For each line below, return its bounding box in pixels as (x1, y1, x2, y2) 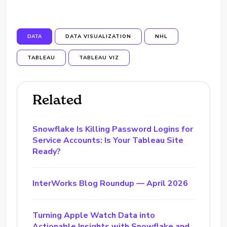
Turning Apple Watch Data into (32, 210, 156, 221)
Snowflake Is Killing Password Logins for (32, 124, 194, 135)
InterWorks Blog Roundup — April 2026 (32, 178, 188, 189)
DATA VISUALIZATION (65, 33, 132, 40)
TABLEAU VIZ (79, 54, 120, 61)
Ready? (32, 146, 61, 157)
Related (32, 92, 83, 108)
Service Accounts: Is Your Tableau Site (32, 135, 184, 146)
